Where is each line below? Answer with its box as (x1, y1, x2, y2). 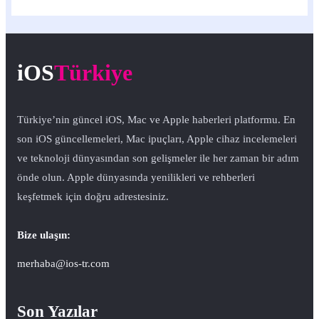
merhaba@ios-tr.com (17, 257, 110, 270)
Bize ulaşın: (17, 229, 70, 241)
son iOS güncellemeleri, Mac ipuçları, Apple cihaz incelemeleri (17, 132, 297, 145)
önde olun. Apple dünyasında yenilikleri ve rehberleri (17, 171, 255, 184)
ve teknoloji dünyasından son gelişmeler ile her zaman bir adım (17, 152, 299, 164)
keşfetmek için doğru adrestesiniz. (17, 190, 169, 203)
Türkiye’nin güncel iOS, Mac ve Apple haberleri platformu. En (17, 113, 296, 126)
